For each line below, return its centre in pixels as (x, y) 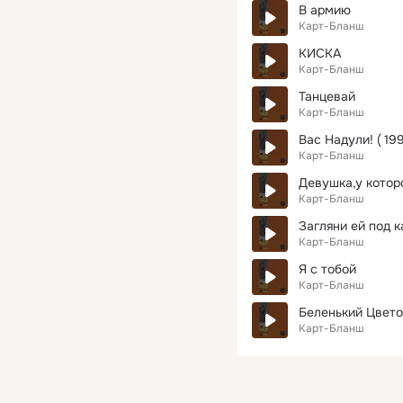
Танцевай (327, 96)
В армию (325, 10)
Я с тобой (327, 269)
